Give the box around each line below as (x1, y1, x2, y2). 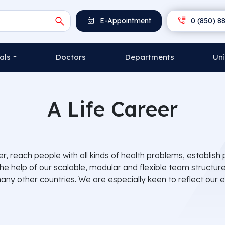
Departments (125, 52, 174, 62)
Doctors (56, 52, 86, 62)
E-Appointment (98, 16, 152, 25)
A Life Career (47, 96, 178, 122)
